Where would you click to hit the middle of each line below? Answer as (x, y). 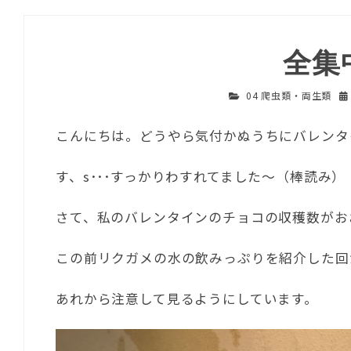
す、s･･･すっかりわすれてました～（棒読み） (201, 177)
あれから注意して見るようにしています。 (187, 299)
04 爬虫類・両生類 (289, 95)
